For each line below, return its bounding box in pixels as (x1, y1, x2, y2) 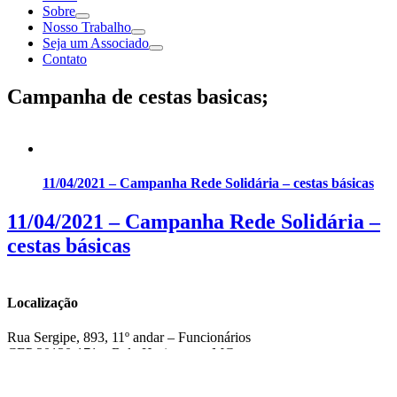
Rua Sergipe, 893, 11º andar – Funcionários (7, 329, 251, 345)
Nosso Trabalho (43, 19, 131, 35)
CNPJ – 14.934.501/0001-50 (7, 375, 169, 391)
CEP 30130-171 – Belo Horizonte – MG (7, 345, 235, 361)
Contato (43, 51, 87, 66)
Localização (7, 294, 78, 310)
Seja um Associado (43, 35, 149, 51)
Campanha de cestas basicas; (7, 84, 269, 108)
